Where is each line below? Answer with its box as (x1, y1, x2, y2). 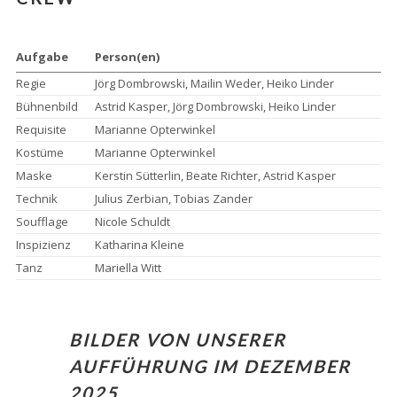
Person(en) (94, 49, 160, 65)
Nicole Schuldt (94, 214, 170, 230)
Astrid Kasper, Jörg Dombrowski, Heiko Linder (94, 98, 336, 114)
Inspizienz (15, 237, 71, 253)
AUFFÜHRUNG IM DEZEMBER (68, 355, 351, 377)
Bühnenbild (15, 98, 78, 114)
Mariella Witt (94, 260, 161, 276)
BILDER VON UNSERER (68, 329, 286, 350)
